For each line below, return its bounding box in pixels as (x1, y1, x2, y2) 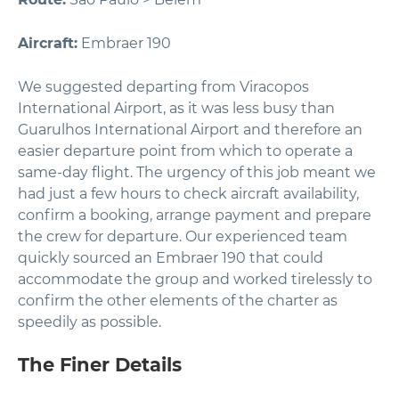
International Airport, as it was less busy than (18, 100, 335, 117)
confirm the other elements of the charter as (18, 292, 338, 309)
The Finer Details (18, 354, 182, 376)
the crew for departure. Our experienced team (18, 228, 347, 245)
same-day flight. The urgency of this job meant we (18, 164, 376, 181)
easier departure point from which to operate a (18, 142, 353, 159)
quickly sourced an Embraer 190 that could (18, 249, 323, 266)
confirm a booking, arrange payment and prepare (18, 207, 371, 224)
